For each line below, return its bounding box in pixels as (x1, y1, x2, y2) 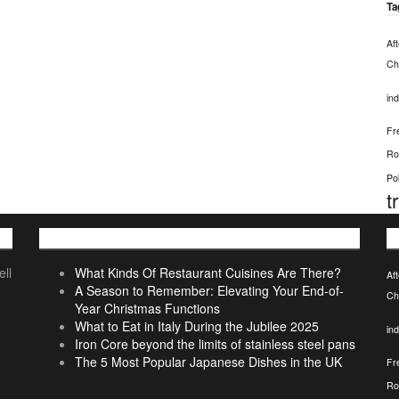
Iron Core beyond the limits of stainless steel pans (75, 334, 355, 353)
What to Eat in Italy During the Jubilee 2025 (75, 316, 319, 335)
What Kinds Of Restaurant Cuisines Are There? (75, 263, 341, 281)
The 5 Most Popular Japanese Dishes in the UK (75, 352, 342, 370)
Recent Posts (39, 228, 131, 249)
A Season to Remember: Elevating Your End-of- (75, 281, 344, 299)
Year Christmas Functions (75, 298, 220, 317)
